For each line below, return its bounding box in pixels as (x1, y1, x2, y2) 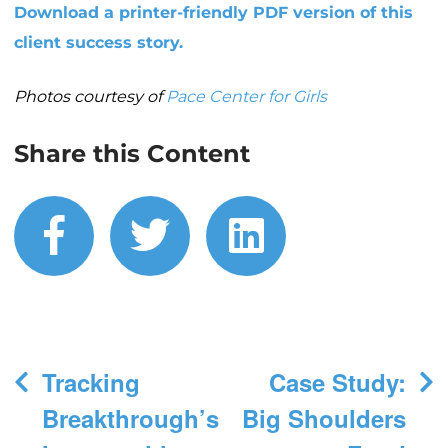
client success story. (14, 33, 183, 53)
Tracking (42, 365, 140, 400)
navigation (13, 390, 148, 420)
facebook (63, 210, 250, 260)
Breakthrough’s (42, 401, 219, 436)
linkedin (262, 210, 424, 260)
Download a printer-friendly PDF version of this (14, 3, 413, 23)
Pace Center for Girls (166, 87, 327, 107)
